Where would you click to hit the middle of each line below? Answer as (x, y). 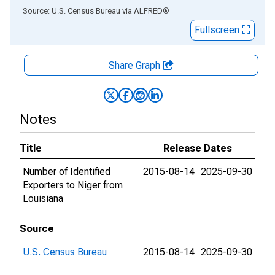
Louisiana (43, 199)
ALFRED (148, 11)
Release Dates (198, 148)
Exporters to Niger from (73, 185)
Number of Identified (67, 172)
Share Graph (136, 65)
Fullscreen (218, 30)
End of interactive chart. (61, 10)
